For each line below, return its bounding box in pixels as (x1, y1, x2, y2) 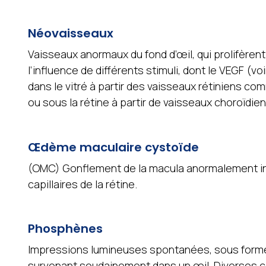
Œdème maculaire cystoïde (27, 138, 199, 156)
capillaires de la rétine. (27, 176, 137, 191)
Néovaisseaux (27, 25, 113, 42)
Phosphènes (27, 220, 103, 237)
